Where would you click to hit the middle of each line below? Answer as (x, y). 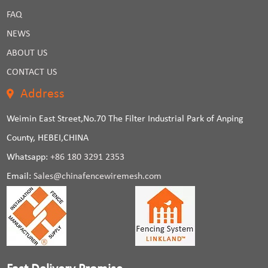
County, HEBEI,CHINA (48, 138)
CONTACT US (32, 73)
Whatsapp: (29, 158)
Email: (20, 177)
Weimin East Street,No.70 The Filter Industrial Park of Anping (125, 119)
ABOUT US (27, 54)
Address (43, 95)
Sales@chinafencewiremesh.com (98, 177)
